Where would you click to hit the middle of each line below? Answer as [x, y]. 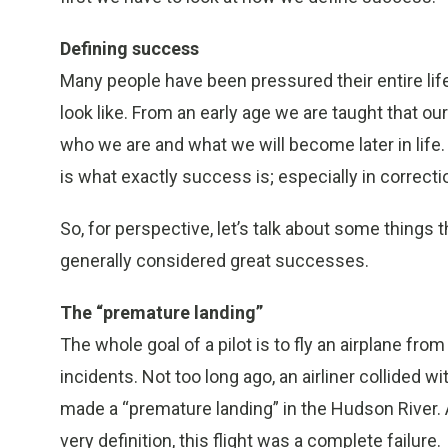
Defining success [129, 48]
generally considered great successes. [214, 260]
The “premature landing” [161, 312]
